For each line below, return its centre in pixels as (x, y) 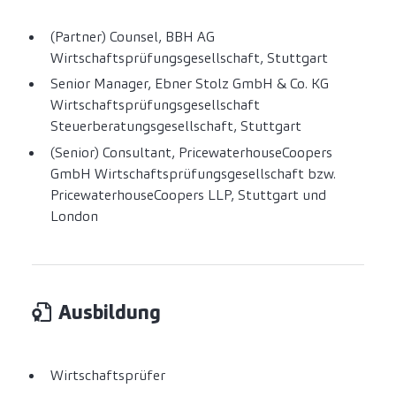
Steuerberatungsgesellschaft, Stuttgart (175, 126)
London (74, 216)
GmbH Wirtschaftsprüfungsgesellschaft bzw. (193, 173)
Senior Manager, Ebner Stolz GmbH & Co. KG (189, 84)
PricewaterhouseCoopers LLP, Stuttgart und (188, 194)
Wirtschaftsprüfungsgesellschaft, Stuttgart (189, 57)
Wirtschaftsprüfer (107, 375)
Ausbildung (110, 312)
